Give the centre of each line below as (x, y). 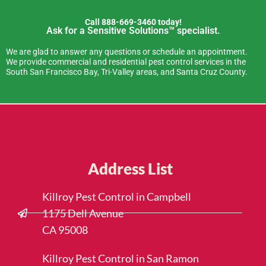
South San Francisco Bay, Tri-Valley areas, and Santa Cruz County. (127, 72)
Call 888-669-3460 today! (133, 22)
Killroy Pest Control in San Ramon (121, 258)
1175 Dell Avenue (83, 213)
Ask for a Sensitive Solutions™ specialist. (133, 30)
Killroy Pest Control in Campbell (117, 196)
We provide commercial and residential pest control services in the (126, 61)
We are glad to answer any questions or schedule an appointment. (127, 51)
